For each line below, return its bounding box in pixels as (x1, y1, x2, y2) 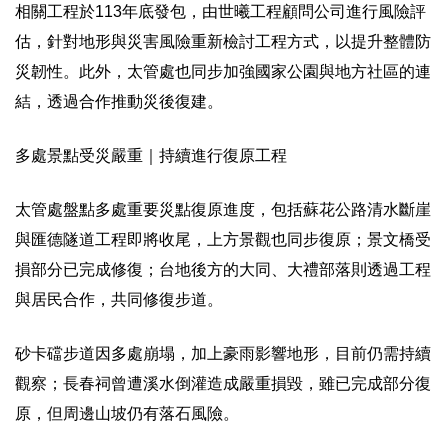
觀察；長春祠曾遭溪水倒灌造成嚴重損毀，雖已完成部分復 (15, 375, 431, 393)
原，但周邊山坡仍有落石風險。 (15, 405, 239, 423)
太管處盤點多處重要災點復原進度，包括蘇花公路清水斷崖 (15, 201, 431, 219)
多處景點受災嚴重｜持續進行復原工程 (15, 147, 287, 165)
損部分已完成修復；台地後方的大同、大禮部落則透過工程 (15, 261, 431, 279)
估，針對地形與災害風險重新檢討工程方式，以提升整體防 (15, 33, 431, 51)
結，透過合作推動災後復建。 (15, 93, 223, 111)
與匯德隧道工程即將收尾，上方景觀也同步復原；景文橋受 (15, 231, 431, 249)
